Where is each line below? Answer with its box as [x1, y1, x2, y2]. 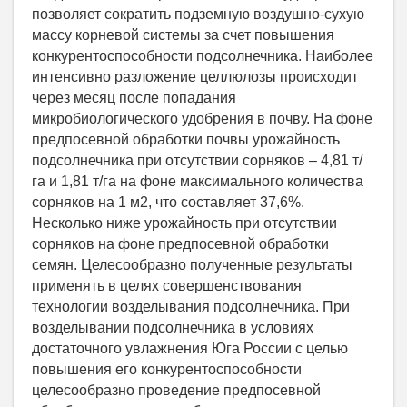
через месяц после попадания [32, 89, 236, 105]
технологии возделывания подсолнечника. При [32, 298, 350, 314]
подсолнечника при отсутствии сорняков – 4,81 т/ [32, 152, 362, 168]
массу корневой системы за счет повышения [32, 26, 334, 43]
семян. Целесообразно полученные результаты [32, 256, 352, 273]
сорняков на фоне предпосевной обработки [32, 235, 329, 252]
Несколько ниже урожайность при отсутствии [32, 214, 337, 231]
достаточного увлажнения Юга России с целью [32, 340, 348, 356]
